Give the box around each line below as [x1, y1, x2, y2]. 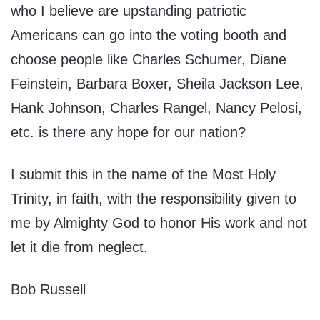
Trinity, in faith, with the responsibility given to [11, 191, 296, 207]
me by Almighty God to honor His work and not [11, 215, 307, 231]
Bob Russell [11, 281, 86, 298]
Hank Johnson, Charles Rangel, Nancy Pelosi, [11, 100, 302, 116]
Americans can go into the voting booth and [11, 27, 286, 44]
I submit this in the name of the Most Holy [11, 166, 276, 183]
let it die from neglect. [11, 239, 148, 256]
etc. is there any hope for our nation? [11, 124, 246, 141]
